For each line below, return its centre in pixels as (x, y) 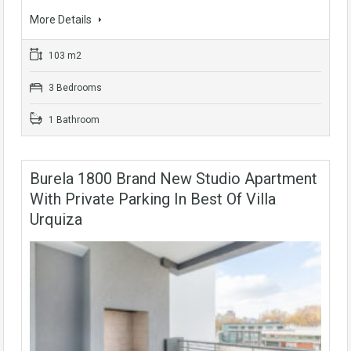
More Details (62, 20)
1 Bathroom (73, 120)
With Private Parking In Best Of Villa (153, 199)
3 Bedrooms (74, 88)
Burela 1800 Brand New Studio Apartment (174, 179)
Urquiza (56, 220)
